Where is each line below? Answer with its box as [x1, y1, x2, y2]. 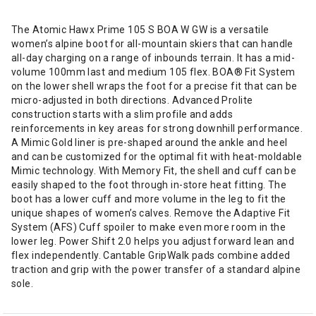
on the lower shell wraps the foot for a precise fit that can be [11, 80, 298, 92]
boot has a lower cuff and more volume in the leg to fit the [11, 193, 286, 205]
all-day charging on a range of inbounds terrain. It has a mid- [11, 52, 296, 63]
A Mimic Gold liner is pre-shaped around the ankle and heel [11, 137, 288, 148]
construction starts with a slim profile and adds [11, 109, 233, 120]
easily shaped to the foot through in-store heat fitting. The [11, 179, 287, 190]
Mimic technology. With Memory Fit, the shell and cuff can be [11, 165, 297, 176]
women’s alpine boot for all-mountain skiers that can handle [11, 38, 293, 49]
